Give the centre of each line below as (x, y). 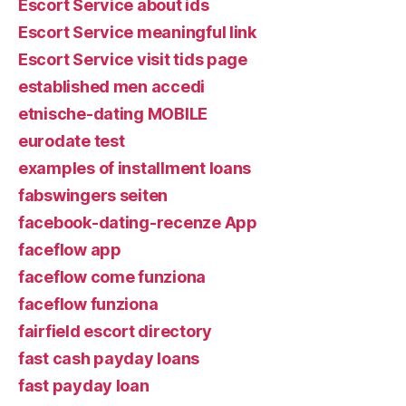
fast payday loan (84, 386)
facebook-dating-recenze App (138, 222)
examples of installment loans (135, 168)
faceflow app (70, 250)
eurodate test (72, 141)
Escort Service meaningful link (137, 32)
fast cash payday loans (109, 358)
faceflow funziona (88, 304)
